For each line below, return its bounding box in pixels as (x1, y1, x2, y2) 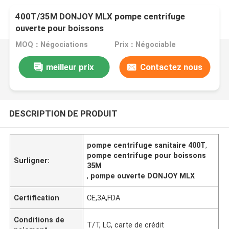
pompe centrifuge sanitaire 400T (87, 141, 206, 149)
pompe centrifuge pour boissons (87, 151, 207, 159)
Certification (14, 193, 60, 202)
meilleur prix (46, 61, 95, 72)
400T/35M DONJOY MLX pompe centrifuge (15, 11, 186, 22)
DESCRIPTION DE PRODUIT (9, 108, 118, 119)
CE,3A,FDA (87, 193, 121, 202)
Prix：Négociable (114, 40, 176, 49)
